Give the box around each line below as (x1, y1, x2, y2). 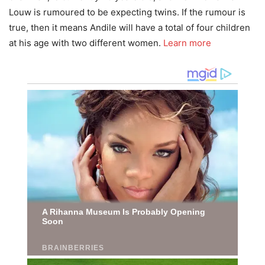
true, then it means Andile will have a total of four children (9, 21, 250, 33)
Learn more (163, 37, 211, 49)
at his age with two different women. (9, 37, 163, 49)
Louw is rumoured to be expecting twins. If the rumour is (9, 6, 245, 18)
